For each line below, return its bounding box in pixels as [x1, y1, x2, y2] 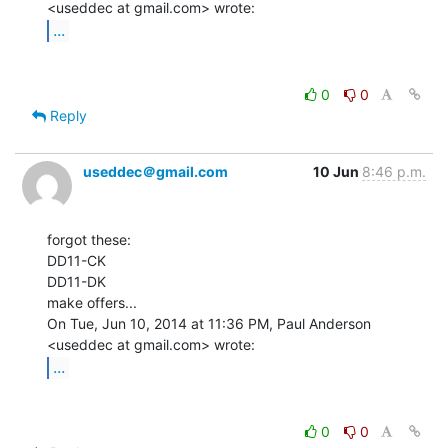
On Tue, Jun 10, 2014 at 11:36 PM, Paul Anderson [47, 314, 371, 332]
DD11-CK [47, 251, 106, 269]
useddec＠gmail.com [83, 162, 228, 180]
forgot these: [47, 230, 131, 248]
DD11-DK [47, 272, 106, 290]
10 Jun [313, 162, 362, 180]
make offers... [47, 293, 137, 311]
